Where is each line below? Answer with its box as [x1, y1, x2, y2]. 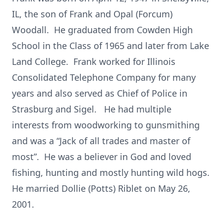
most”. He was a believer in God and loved [12, 151, 191, 163]
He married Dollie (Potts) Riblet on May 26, [12, 182, 190, 194]
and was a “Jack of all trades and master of [12, 135, 190, 147]
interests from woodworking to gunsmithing [12, 119, 200, 131]
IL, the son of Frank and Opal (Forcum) [12, 8, 172, 20]
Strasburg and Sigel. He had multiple [12, 103, 171, 115]
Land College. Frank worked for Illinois [12, 55, 175, 67]
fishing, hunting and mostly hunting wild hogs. [12, 166, 210, 178]
